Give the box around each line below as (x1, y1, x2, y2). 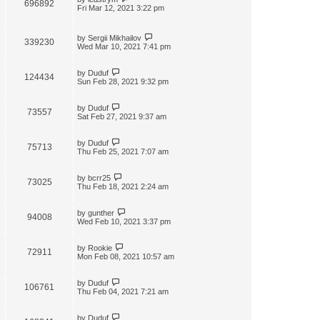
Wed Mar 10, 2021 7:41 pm (77, 42, 171, 51)
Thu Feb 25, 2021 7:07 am (77, 147, 169, 156)
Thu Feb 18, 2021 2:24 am (77, 182, 169, 191)
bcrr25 (88, 174, 111, 183)
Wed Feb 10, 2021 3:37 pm (77, 217, 171, 226)
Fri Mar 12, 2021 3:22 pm (77, 3, 164, 12)
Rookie (88, 244, 112, 253)
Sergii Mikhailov (88, 34, 141, 43)
